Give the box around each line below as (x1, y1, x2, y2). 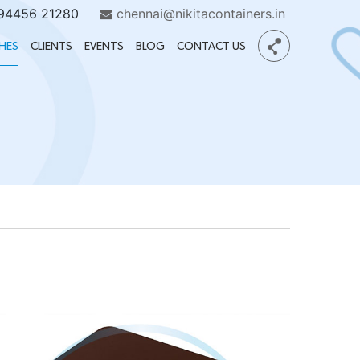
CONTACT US (177, 41, 246, 52)
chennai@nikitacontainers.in (112, 5, 285, 22)
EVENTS (84, 41, 124, 52)
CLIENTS (31, 41, 72, 52)
